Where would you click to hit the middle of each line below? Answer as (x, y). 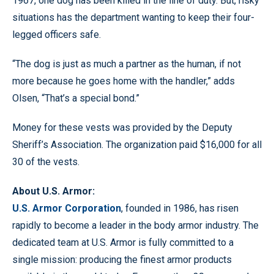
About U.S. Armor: (54, 191)
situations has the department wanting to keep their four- (133, 17)
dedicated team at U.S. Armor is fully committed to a (123, 242)
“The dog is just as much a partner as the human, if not (127, 64)
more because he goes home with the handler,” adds (124, 81)
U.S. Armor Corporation (67, 208)
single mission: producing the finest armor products (122, 259)
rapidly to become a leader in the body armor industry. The (135, 225)
